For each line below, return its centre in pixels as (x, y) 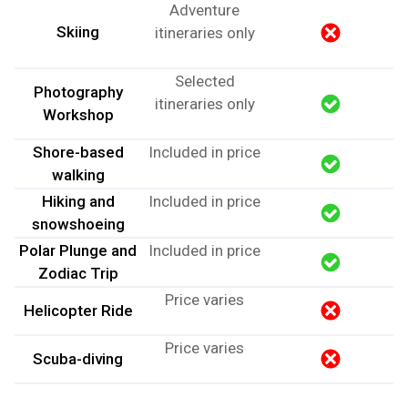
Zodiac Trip (78, 273)
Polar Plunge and (78, 250)
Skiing (78, 31)
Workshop (78, 114)
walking (78, 174)
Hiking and (78, 201)
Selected (204, 81)
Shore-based (78, 152)
